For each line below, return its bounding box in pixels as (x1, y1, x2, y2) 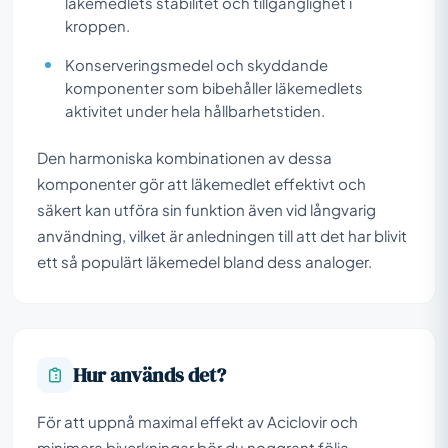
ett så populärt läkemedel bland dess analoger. (37, 251, 372, 271)
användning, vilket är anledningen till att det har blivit (37, 225, 407, 245)
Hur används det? (73, 360, 226, 389)
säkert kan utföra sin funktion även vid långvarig (37, 199, 376, 219)
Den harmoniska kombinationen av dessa (37, 147, 332, 167)
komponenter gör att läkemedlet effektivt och (37, 173, 366, 193)
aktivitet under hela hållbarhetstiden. (65, 101, 325, 120)
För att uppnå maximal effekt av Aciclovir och (37, 411, 358, 431)
